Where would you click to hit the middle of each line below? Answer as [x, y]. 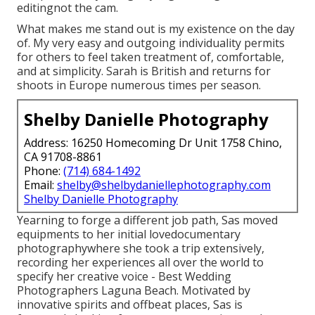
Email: [40, 185]
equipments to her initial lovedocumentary [129, 234]
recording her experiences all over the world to [140, 263]
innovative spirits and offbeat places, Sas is [130, 305]
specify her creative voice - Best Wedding [124, 277]
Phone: [44, 171]
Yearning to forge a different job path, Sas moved [147, 220]
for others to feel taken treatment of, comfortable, [150, 57]
